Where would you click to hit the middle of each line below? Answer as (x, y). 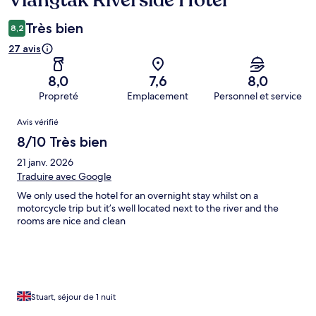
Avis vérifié (38, 122)
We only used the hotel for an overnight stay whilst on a (138, 196)
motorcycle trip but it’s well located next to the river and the (148, 208)
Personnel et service (257, 96)
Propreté (58, 96)
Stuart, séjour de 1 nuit (73, 297)
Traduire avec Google (64, 177)
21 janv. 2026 (45, 163)
